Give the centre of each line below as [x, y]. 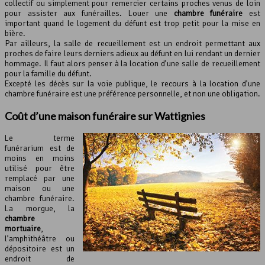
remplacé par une [40, 179]
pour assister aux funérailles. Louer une [89, 14]
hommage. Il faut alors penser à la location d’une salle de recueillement [132, 64]
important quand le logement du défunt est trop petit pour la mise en [132, 24]
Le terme [40, 138]
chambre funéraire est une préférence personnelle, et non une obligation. [132, 94]
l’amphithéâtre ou [40, 239]
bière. [15, 34]
